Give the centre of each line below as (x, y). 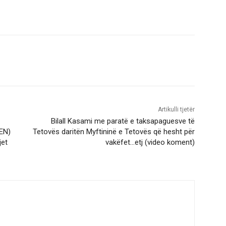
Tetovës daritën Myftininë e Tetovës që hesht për (114, 131)
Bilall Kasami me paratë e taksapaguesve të (123, 121)
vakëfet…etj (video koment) (150, 142)
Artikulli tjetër (176, 109)
